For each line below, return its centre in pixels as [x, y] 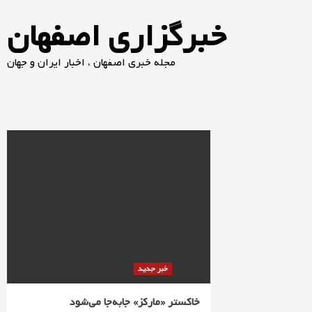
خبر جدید [153, 269]
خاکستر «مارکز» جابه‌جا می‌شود [135, 302]
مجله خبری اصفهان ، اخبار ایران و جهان [91, 63]
